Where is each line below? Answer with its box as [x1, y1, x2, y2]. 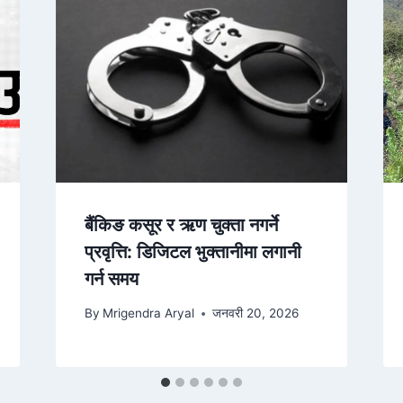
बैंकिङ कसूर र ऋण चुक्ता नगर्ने [84, 213, 278, 236]
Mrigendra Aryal [102, 306, 194, 321]
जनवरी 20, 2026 [211, 306, 299, 321]
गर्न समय [84, 267, 139, 290]
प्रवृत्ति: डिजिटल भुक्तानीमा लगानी [84, 240, 301, 263]
